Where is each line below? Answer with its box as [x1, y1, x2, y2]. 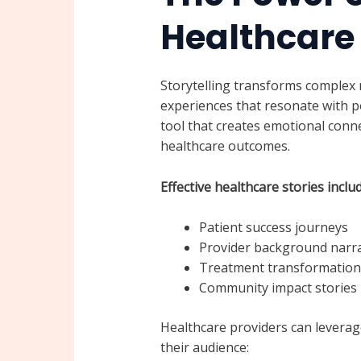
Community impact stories [198, 279, 357, 297]
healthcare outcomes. [160, 136, 290, 155]
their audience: [160, 338, 249, 357]
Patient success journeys [198, 218, 348, 237]
